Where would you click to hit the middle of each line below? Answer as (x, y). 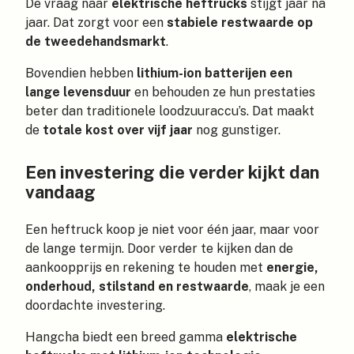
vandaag (60, 192)
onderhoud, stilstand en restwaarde (137, 286)
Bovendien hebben (81, 73)
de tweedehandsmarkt (96, 42)
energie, (292, 267)
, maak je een (287, 286)
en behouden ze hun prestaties (223, 92)
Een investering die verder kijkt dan (172, 173)
